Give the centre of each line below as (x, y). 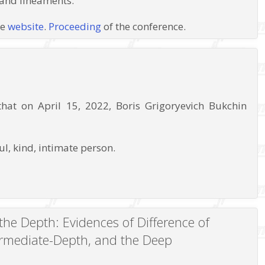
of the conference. (144, 27)
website (26, 27)
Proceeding (75, 27)
